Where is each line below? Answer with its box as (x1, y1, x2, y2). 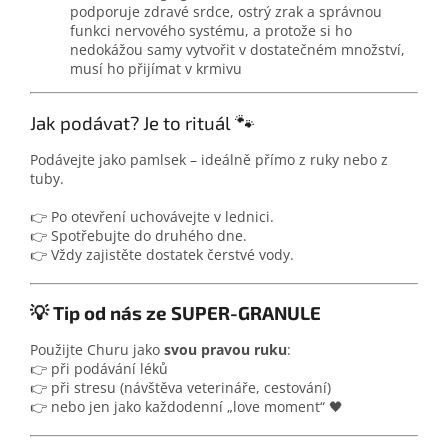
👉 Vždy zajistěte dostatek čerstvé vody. (30, 244, 294, 264)
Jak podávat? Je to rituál (30, 111, 231, 135)
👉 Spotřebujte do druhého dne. (30, 225, 247, 245)
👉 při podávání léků (30, 358, 168, 378)
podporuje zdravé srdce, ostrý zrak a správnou (70, 2, 382, 22)
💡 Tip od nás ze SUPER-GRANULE (30, 301, 321, 325)
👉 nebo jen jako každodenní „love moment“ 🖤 (30, 396, 343, 416)
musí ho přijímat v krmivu (70, 59, 242, 79)
